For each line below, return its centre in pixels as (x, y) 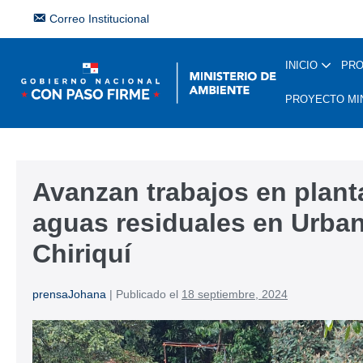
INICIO (303, 65)
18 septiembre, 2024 (235, 294)
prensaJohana (69, 294)
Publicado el (147, 294)
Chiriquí (82, 254)
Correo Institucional (100, 19)
